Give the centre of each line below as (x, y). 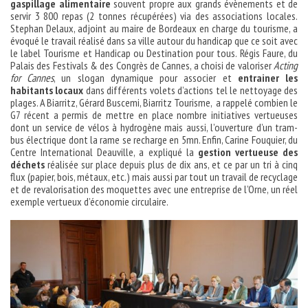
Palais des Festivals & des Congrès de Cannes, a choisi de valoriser (142, 66)
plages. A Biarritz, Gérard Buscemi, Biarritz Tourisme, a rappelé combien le (154, 103)
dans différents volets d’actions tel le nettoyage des (191, 90)
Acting (286, 66)
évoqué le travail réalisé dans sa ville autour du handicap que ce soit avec (154, 41)
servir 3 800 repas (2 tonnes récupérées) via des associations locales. (154, 16)
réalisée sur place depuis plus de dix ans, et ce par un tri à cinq (171, 165)
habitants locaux (47, 90)
